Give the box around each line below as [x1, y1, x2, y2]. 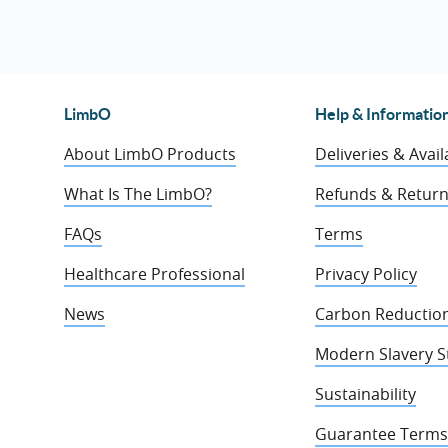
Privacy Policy [314, 263, 417, 285]
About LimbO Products [64, 143, 236, 165]
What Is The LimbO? [64, 183, 212, 205]
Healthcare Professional [64, 263, 245, 285]
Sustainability [314, 383, 416, 405]
